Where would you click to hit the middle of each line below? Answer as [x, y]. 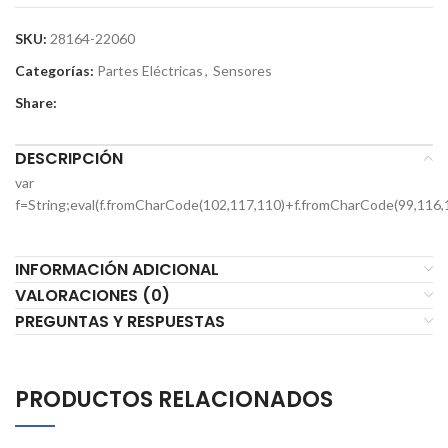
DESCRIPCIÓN [69, 158]
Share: [36, 102]
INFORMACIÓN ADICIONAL [117, 269]
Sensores [242, 70]
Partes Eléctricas [150, 70]
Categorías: [54, 70]
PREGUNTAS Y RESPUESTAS [120, 321]
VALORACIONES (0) [92, 295]
